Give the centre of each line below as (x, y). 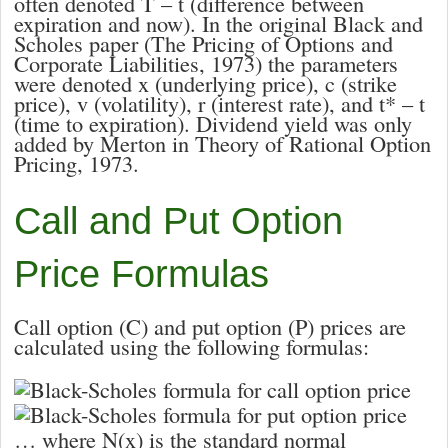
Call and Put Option (178, 221)
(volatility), (143, 102)
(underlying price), (237, 82)
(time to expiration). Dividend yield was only (213, 122)
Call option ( (70, 326)
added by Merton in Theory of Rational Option (222, 142)
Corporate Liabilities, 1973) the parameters (206, 62)
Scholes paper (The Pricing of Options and (203, 42)
